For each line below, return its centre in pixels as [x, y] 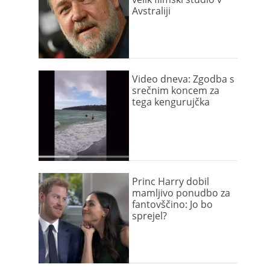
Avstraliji [151, 11]
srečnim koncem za [176, 90]
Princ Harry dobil [171, 181]
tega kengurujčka [171, 102]
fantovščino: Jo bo [172, 204]
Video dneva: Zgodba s [183, 79]
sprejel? [149, 216]
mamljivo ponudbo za [181, 193]
